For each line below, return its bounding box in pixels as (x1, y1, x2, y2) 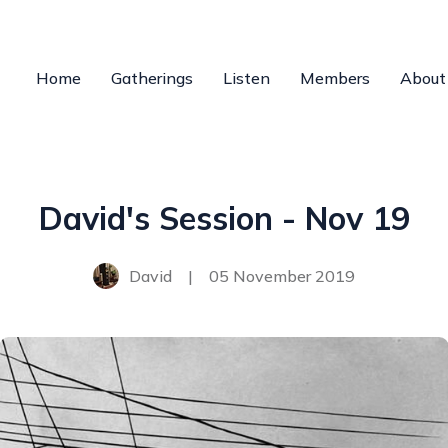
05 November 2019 (209, 266, 355, 286)
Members (300, 68, 370, 88)
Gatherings (111, 68, 193, 88)
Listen (223, 68, 270, 88)
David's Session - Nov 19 (38, 198, 410, 238)
